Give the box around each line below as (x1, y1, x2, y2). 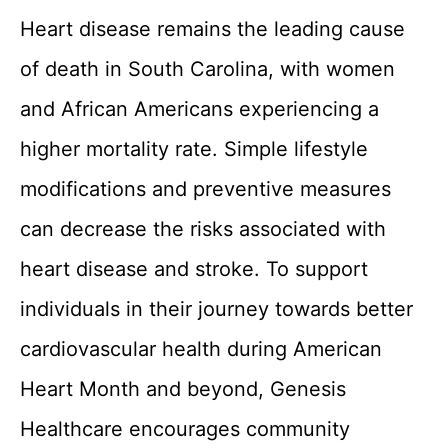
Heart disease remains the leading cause (20, 17, 405, 41)
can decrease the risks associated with (20, 217, 386, 241)
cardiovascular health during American (20, 337, 382, 361)
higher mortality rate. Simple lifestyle (20, 137, 368, 161)
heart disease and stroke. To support (20, 257, 368, 281)
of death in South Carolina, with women (20, 57, 395, 81)
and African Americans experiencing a (20, 97, 379, 121)
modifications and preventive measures (20, 177, 391, 201)
